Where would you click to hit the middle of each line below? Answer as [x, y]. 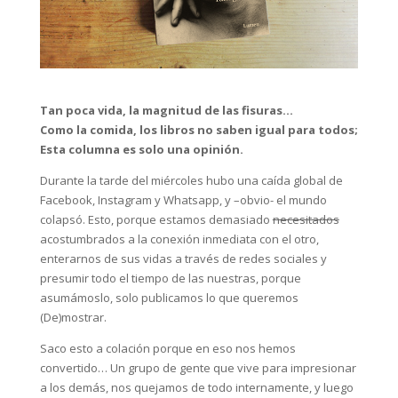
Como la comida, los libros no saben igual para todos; [199, 129]
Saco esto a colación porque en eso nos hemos [167, 348]
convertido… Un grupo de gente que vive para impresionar [198, 367]
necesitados [306, 219]
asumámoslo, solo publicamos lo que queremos [169, 297]
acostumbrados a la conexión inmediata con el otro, [179, 239]
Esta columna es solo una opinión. [141, 149]
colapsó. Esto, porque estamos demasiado [156, 219]
